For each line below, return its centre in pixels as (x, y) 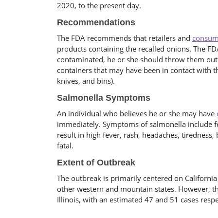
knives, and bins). (86, 81)
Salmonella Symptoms (104, 98)
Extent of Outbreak (96, 163)
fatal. (65, 145)
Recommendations (96, 22)
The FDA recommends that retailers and (125, 38)
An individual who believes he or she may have (137, 113)
